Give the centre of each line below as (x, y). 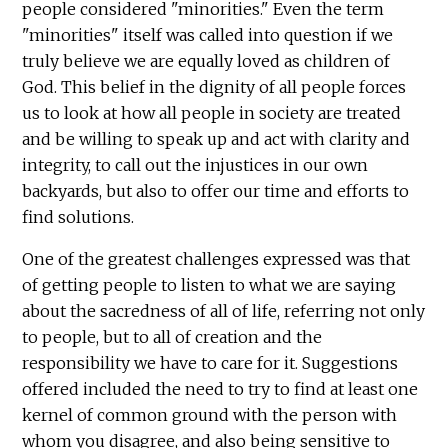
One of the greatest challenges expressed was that (216, 259)
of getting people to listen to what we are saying (209, 285)
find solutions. (78, 217)
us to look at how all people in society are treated (212, 113)
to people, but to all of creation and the (172, 337)
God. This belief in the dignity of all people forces (214, 87)
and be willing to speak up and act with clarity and (216, 139)
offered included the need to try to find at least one (220, 389)
